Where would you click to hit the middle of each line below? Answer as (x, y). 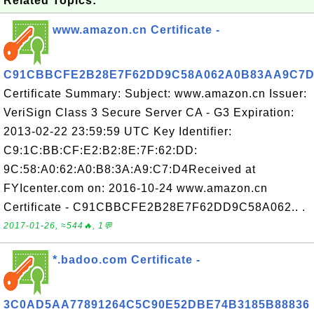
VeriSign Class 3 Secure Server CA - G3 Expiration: (149, 112)
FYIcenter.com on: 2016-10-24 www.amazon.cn (136, 188)
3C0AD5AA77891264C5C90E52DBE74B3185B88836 (157, 305)
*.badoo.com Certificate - (127, 260)
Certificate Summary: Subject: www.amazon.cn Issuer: (155, 94)
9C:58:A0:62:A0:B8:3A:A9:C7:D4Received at (130, 169)
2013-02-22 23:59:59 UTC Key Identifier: (118, 131)
